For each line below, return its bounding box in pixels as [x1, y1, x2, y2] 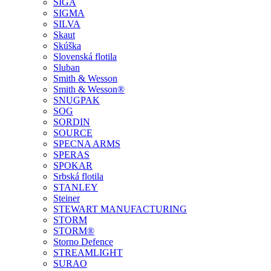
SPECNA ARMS [53, 139, 120, 149]
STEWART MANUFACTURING [53, 204, 187, 214]
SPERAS [53, 149, 90, 160]
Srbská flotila [53, 171, 103, 181]
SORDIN [53, 117, 90, 127]
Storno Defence [53, 237, 113, 247]
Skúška [53, 41, 81, 51]
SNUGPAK [53, 95, 100, 105]
